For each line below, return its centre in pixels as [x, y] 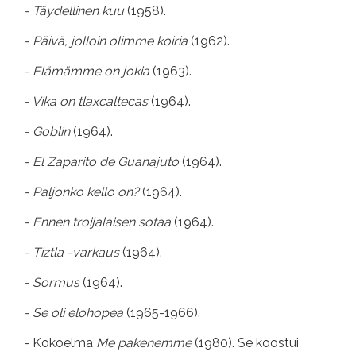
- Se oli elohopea [75, 313]
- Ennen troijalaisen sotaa [99, 222]
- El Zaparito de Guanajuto [103, 162]
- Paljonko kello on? [83, 192]
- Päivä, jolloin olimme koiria [107, 41]
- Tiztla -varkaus [73, 253]
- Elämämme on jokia [88, 72]
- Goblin [48, 132]
